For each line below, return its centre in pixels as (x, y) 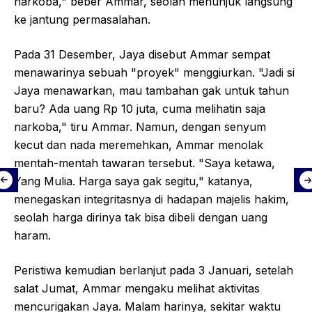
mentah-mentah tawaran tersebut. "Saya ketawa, (145, 163)
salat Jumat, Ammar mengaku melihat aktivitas (137, 288)
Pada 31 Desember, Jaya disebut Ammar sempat (142, 54)
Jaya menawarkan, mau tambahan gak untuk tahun (151, 91)
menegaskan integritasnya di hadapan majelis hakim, (151, 199)
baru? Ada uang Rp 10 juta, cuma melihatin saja (140, 109)
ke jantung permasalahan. (82, 19)
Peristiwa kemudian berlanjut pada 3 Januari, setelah (154, 270)
